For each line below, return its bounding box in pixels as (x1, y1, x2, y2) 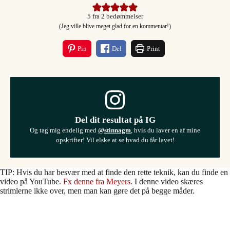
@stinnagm (98, 126, 131, 134)
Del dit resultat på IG (74, 114, 156, 125)
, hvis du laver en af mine (131, 126, 200, 134)
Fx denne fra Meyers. (63, 177, 132, 186)
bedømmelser (104, 12, 143, 20)
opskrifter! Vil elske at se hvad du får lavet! (55, 136, 175, 144)
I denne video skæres (132, 177, 203, 186)
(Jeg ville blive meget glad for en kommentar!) (64, 22, 171, 30)
